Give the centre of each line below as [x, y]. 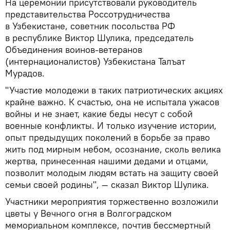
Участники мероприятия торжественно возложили [112, 201]
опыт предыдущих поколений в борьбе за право [108, 137]
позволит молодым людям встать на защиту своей [112, 172]
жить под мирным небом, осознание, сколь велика [113, 149]
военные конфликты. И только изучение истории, [111, 125]
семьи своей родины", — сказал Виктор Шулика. [107, 184]
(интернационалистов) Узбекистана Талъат [95, 61]
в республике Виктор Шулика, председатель [99, 37]
